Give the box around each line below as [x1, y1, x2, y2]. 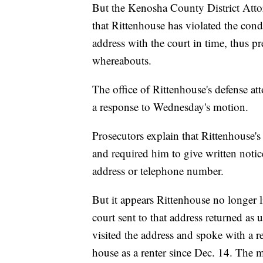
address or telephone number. [92, 163, 224, 178]
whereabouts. [92, 53, 151, 68]
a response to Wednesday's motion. [92, 99, 248, 114]
